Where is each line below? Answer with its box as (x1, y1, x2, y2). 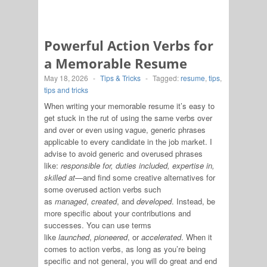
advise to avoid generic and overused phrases (44, 147, 203, 159)
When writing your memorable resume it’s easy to (44, 100, 215, 111)
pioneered (94, 231, 128, 243)
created (91, 195, 117, 207)
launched (58, 231, 89, 243)
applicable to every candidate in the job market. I (44, 135, 212, 147)
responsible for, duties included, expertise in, (61, 159, 215, 171)
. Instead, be (172, 195, 215, 207)
